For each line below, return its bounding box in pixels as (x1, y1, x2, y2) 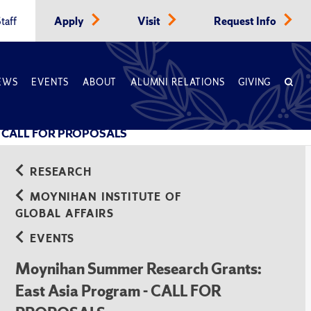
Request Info (214, 15, 278, 28)
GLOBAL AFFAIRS (15, 206, 114, 221)
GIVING (238, 76, 271, 88)
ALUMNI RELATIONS (131, 76, 225, 88)
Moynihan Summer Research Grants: (15, 259, 262, 279)
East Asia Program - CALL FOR (15, 281, 222, 301)
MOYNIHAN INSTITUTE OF (30, 190, 181, 204)
